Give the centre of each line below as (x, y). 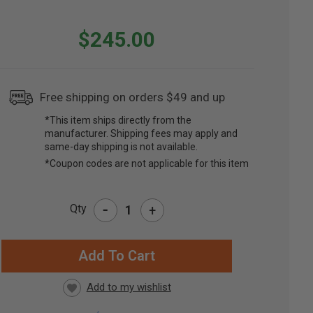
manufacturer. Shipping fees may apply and (141, 134)
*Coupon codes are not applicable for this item (147, 164)
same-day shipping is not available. (122, 147)
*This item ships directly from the (118, 121)
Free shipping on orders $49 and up (133, 97)
